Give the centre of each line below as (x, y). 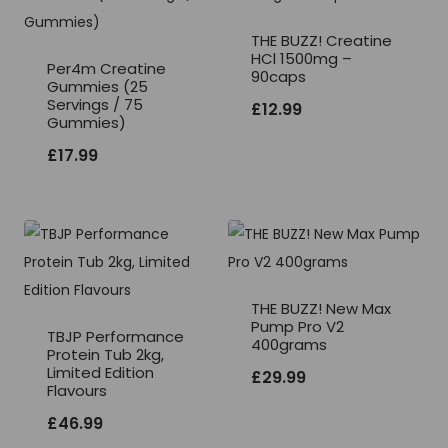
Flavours (77, 390)
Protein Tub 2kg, (105, 354)
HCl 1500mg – (301, 58)
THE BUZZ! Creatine (321, 40)
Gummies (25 (97, 86)
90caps (278, 76)
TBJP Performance (115, 336)
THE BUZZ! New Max (321, 308)
